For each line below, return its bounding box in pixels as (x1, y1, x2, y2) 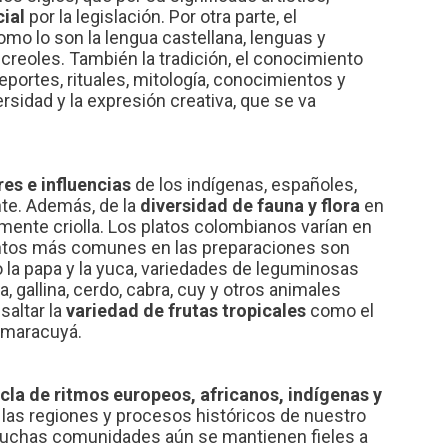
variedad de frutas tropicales (66, 299, 306, 321)
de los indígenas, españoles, (131, 173, 357, 195)
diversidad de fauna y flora (140, 194, 360, 216)
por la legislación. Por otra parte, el (25, 5, 297, 27)
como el (306, 299, 374, 321)
